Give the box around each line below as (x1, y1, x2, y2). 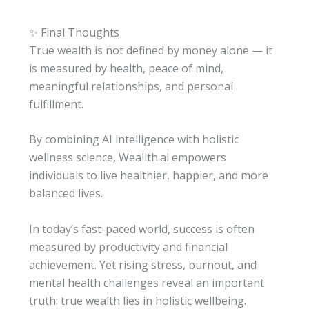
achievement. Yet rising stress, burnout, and (29, 257, 257, 272)
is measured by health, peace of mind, (29, 60, 223, 76)
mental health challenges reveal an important (29, 275, 264, 290)
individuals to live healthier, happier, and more (29, 168, 268, 183)
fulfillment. (29, 96, 83, 112)
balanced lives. (29, 186, 103, 201)
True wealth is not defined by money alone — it (29, 42, 272, 58)
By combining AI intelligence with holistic (29, 132, 239, 148)
